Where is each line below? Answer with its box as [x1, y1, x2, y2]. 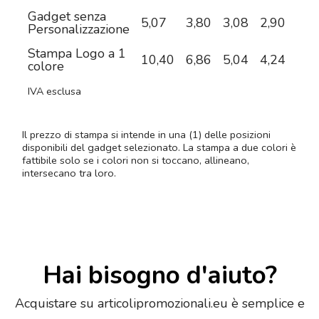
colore [28, 58, 64, 75]
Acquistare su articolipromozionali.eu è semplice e [14, 295, 305, 313]
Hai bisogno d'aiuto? [42, 258, 277, 293]
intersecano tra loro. [22, 166, 116, 181]
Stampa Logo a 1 [28, 45, 126, 63]
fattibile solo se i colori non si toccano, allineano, [22, 153, 249, 168]
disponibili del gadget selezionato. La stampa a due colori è [22, 140, 296, 155]
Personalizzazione [28, 21, 130, 38]
